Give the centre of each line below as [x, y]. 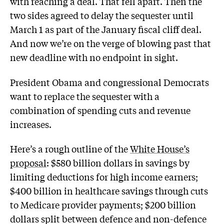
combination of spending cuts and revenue [100, 110]
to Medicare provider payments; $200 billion [103, 205]
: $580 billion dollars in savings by [118, 163]
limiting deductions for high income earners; [104, 177]
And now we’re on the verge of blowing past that [110, 43]
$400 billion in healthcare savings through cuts [109, 191]
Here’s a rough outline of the [70, 149]
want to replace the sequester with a [85, 96]
